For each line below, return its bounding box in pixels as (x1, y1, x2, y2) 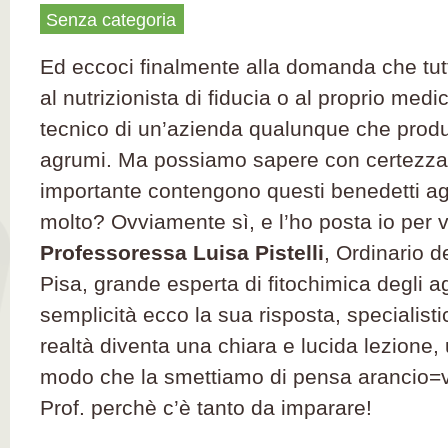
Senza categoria (46, 10, 176, 30)
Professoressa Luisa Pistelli (40, 241, 324, 264)
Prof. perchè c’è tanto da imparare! (40, 396, 372, 419)
